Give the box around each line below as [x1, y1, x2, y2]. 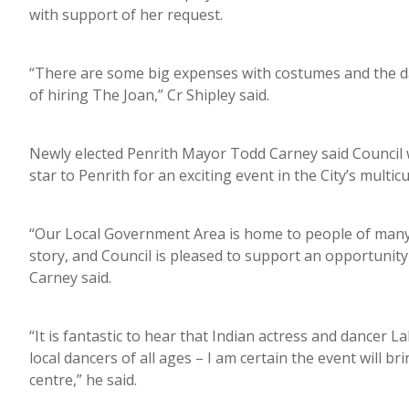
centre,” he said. [29, 369, 144, 390]
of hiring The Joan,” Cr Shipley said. [29, 84, 277, 105]
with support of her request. [29, 4, 230, 25]
